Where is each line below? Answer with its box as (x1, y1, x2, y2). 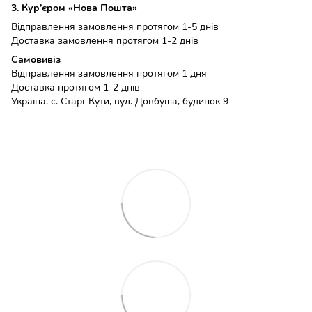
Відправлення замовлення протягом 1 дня (11, 66, 207, 80)
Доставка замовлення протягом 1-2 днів (11, 33, 198, 47)
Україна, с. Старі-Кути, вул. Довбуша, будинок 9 (11, 94, 228, 108)
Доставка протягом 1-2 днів (11, 80, 140, 94)
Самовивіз (11, 52, 61, 66)
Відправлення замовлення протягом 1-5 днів (11, 19, 219, 33)
